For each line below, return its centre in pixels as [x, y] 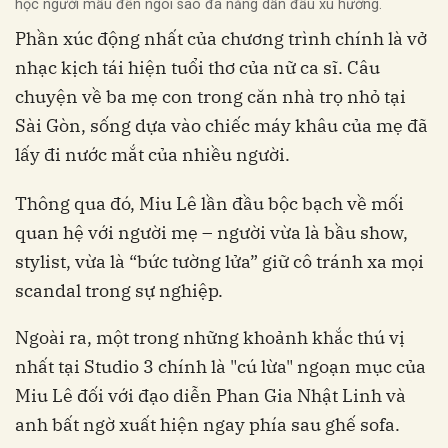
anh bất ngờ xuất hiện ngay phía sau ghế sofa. [207, 425]
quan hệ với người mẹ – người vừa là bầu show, [211, 233]
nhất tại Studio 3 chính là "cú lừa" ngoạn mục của [220, 367]
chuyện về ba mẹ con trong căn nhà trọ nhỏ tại [210, 97]
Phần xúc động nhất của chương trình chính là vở [221, 39]
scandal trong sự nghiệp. [119, 291]
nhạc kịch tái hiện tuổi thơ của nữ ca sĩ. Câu [197, 68]
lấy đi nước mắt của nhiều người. [152, 155]
